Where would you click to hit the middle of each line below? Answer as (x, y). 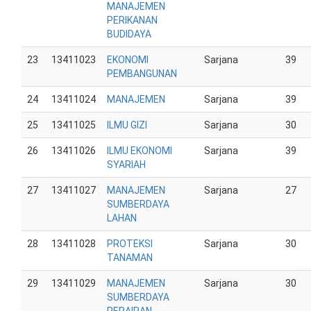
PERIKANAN (132, 20)
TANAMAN (130, 258)
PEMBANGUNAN (142, 74)
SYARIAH (126, 165)
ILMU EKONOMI (140, 151)
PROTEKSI (130, 244)
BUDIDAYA (129, 34)
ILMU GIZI (127, 125)
